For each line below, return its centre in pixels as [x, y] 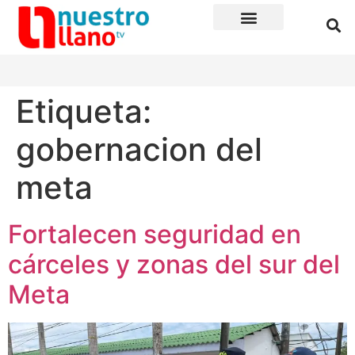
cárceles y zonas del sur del [174, 265]
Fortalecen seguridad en [155, 235]
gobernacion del [139, 150]
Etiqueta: [84, 112]
